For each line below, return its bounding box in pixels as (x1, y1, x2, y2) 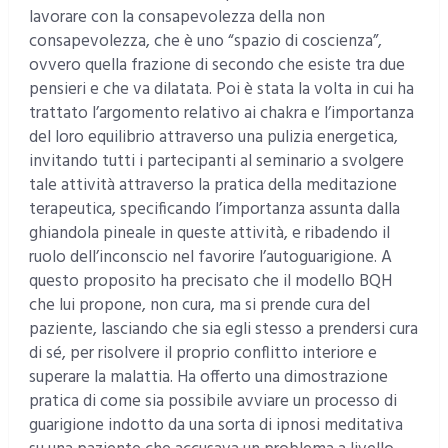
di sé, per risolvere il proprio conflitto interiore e (28, 339, 377, 367)
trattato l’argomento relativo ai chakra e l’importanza (28, 99, 414, 127)
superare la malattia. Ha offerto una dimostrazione (28, 363, 388, 391)
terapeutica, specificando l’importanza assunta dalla (28, 195, 400, 223)
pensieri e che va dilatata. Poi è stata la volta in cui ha (28, 75, 414, 103)
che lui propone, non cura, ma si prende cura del (28, 291, 370, 319)
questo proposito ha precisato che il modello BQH (28, 267, 392, 295)
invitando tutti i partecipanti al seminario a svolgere (28, 147, 404, 175)
